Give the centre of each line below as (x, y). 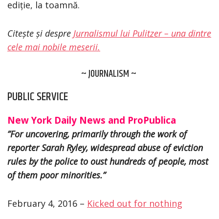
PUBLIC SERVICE (38, 97)
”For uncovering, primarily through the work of (97, 134)
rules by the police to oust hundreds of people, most (108, 161)
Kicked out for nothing (135, 203)
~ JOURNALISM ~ (109, 74)
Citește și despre (40, 33)
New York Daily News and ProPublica (92, 120)
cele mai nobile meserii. (54, 47)
